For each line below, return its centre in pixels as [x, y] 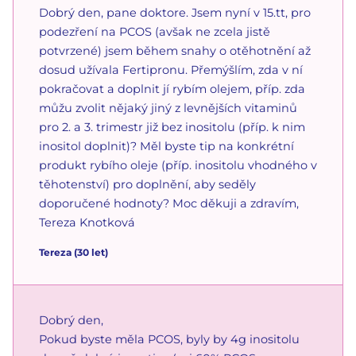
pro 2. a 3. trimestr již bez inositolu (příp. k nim [172, 127]
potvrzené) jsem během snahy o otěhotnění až [175, 50]
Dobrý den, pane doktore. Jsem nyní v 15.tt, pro [175, 12]
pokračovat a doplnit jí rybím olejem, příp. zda [172, 89]
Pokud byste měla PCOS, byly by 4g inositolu [169, 339]
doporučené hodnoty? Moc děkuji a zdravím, [169, 203]
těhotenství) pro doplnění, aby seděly [147, 184]
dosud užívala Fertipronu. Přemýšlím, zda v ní [171, 70]
